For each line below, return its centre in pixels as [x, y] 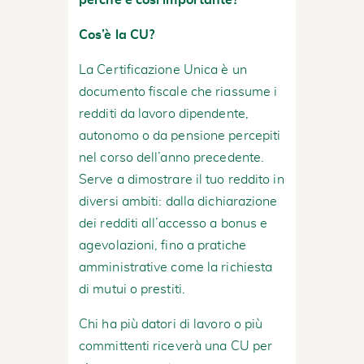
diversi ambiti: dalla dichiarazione [178, 201]
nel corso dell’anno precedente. [172, 157]
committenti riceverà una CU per [176, 346]
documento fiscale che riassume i [178, 91]
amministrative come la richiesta [176, 267]
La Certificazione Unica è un [163, 69]
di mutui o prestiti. [132, 289]
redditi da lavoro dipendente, [164, 113]
